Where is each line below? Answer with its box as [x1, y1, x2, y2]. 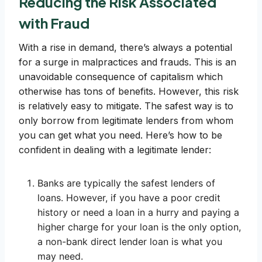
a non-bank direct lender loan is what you [37, 236, 222, 248]
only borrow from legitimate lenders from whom [19, 115, 233, 127]
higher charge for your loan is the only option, [37, 221, 241, 233]
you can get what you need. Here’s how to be [19, 129, 222, 142]
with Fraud [19, 14, 89, 32]
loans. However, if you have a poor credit [37, 192, 220, 204]
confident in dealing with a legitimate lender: [19, 144, 214, 156]
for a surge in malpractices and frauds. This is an [19, 56, 236, 68]
